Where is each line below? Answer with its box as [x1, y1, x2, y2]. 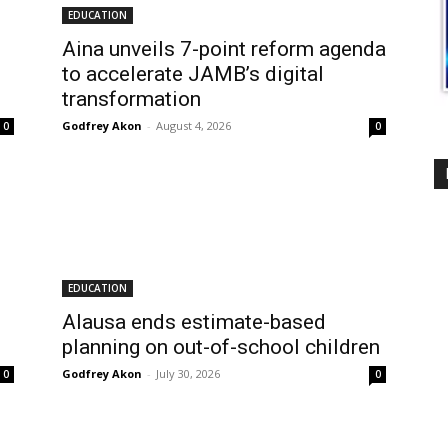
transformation [62, 87, 201, 111]
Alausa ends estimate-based [62, 310, 326, 334]
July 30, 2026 [156, 366, 220, 381]
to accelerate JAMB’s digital [62, 62, 324, 86]
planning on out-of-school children [62, 335, 380, 359]
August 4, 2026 [156, 118, 231, 133]
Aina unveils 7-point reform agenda [62, 37, 386, 61]
